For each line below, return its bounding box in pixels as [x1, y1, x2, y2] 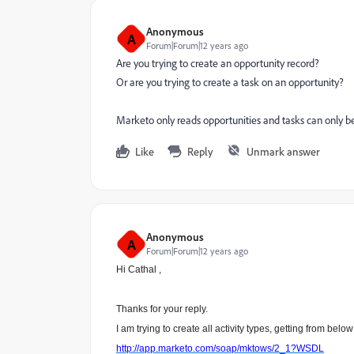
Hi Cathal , [116, 264, 161, 275]
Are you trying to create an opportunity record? [116, 56, 319, 70]
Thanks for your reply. [116, 303, 208, 314]
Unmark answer [247, 145, 320, 158]
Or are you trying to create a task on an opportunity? [116, 75, 344, 88]
